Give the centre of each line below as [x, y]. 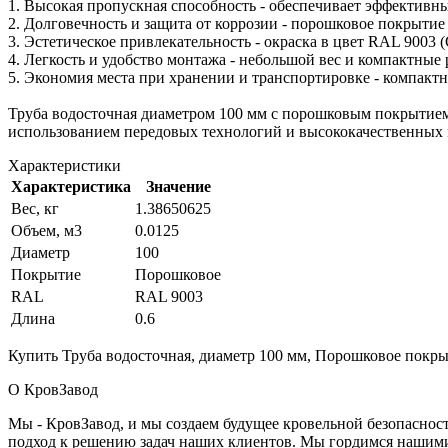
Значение [178, 186]
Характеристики [64, 165]
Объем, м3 [46, 230]
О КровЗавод [53, 389]
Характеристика [71, 186]
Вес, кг [35, 208]
